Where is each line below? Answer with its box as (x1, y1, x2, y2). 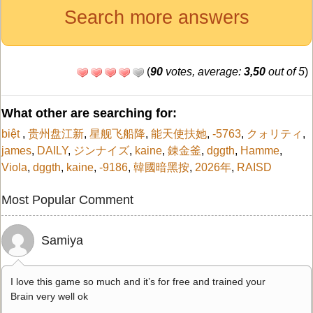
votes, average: (163, 65, 244, 78)
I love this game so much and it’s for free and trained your (10, 275, 265, 287)
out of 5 (265, 65, 305, 78)
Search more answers (64, 6, 249, 28)
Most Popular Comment (1, 192, 133, 207)
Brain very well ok (10, 290, 88, 302)
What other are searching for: (1, 105, 177, 120)
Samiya (41, 233, 83, 247)
